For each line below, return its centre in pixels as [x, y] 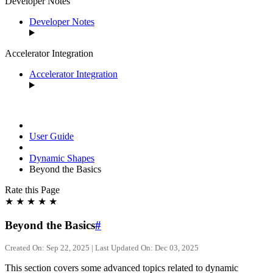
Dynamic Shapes [62, 158]
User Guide [51, 136]
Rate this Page [32, 190]
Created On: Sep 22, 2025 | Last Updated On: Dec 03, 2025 [102, 248]
